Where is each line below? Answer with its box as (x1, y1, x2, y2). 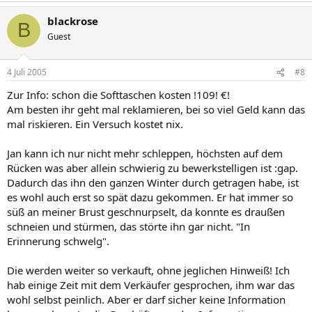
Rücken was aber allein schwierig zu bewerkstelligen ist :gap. (7, 161, 298, 175)
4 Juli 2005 (7, 66, 47, 78)
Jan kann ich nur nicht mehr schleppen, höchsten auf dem (7, 146, 283, 160)
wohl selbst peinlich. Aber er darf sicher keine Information (7, 292, 286, 306)
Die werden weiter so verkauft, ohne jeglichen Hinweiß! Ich (7, 263, 290, 277)
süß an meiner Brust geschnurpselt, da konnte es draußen (7, 205, 285, 219)
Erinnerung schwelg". (7, 234, 109, 248)
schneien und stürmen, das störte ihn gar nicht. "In (7, 219, 250, 233)
